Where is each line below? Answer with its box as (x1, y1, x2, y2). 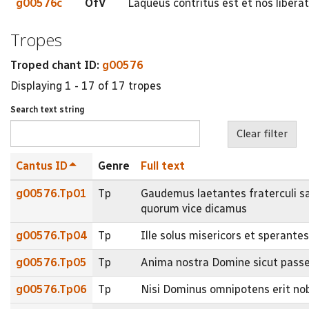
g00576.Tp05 (16, 255, 87, 269)
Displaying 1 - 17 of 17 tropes (10, 79, 161, 92)
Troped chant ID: (10, 58, 102, 72)
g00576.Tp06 (16, 282, 87, 296)
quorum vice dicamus (141, 201, 247, 215)
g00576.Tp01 (16, 186, 87, 200)
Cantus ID (16, 159, 68, 172)
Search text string (10, 105, 85, 114)
